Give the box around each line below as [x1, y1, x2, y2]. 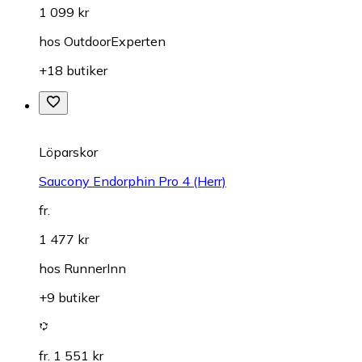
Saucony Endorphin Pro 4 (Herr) [39, 173, 226, 190]
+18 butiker [39, 62, 107, 79]
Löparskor [39, 144, 98, 161]
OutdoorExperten [64, 33, 166, 50]
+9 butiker [39, 289, 99, 306]
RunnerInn [64, 260, 126, 277]
